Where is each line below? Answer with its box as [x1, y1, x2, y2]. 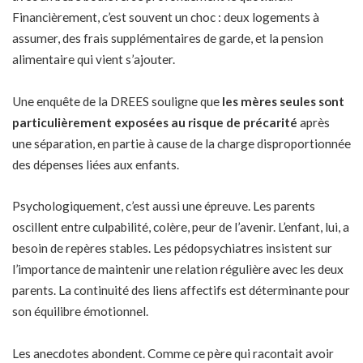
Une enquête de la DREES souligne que [12, 93, 222, 109]
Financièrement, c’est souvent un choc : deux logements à [12, 10, 319, 25]
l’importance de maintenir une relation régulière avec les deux [12, 262, 344, 277]
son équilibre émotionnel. [12, 304, 148, 319]
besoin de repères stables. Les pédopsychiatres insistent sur [12, 241, 332, 256]
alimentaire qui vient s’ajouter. [12, 52, 175, 67]
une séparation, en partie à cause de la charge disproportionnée [12, 135, 351, 151]
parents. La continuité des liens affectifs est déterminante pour [12, 283, 350, 298]
